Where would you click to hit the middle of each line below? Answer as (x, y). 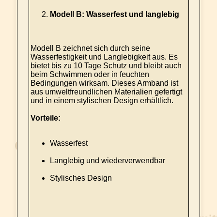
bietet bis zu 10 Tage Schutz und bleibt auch (106, 66)
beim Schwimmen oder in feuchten (90, 74)
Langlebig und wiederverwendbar (107, 161)
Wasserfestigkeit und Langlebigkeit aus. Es (104, 57)
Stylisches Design (81, 178)
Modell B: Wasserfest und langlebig (114, 14)
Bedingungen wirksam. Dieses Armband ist (104, 83)
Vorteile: (45, 118)
